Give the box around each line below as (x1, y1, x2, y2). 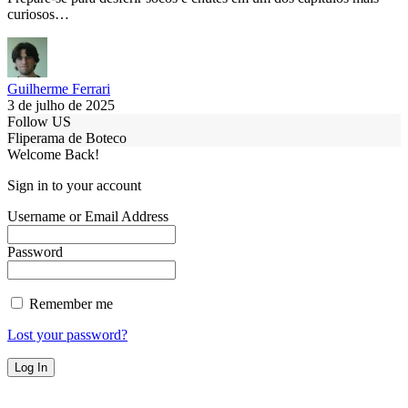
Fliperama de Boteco (7, 130, 127, 147)
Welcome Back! (7, 147, 99, 163)
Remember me (25, 296, 113, 312)
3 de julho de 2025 (7, 97, 115, 114)
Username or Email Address (7, 209, 168, 225)
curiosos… (7, 6, 69, 23)
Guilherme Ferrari (7, 81, 110, 97)
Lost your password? (7, 327, 127, 343)
